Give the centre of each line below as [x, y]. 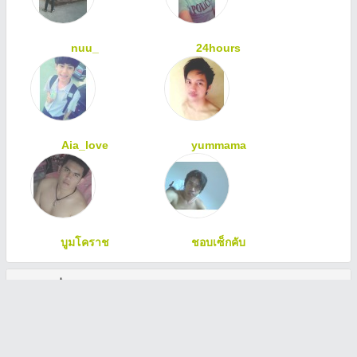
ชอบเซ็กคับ [219, 242]
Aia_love [85, 145]
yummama [218, 145]
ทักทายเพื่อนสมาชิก [65, 285]
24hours [219, 48]
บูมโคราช [85, 242]
